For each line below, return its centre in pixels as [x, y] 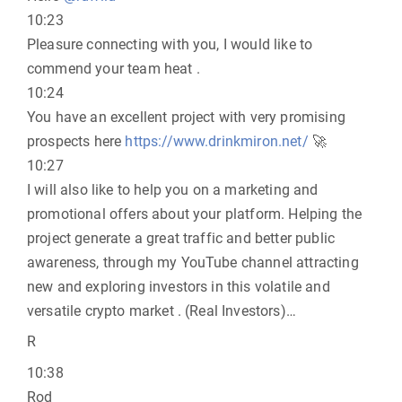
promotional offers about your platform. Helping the [195, 214]
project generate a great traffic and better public [181, 238]
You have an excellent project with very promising [186, 117]
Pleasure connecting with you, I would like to [170, 44]
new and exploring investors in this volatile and [179, 287]
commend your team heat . [114, 69]
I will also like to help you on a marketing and [173, 190]
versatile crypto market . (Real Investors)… [162, 311]
